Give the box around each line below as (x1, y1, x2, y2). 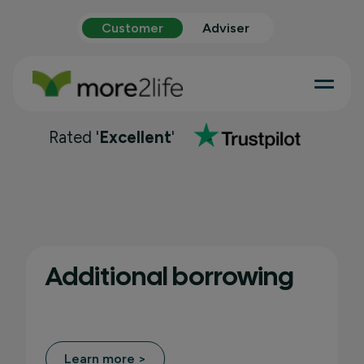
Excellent (99, 127, 171, 147)
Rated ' (49, 127, 99, 147)
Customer (102, 20, 163, 36)
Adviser (202, 20, 249, 36)
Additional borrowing (45, 258, 294, 293)
